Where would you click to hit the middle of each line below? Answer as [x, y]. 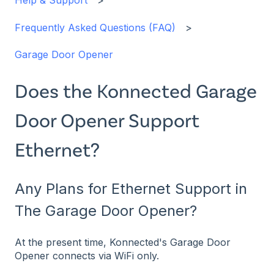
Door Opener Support [107, 120]
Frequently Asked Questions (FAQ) [95, 27]
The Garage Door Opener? [106, 210]
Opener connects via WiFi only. [87, 256]
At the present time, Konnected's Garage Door [123, 243]
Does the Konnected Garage [136, 91]
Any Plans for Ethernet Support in [131, 188]
